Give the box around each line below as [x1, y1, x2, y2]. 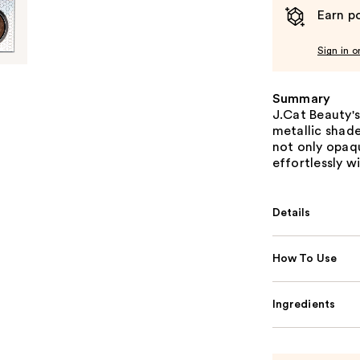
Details [272, 207, 311, 219]
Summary [272, 92, 331, 105]
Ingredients [272, 298, 336, 310]
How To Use [272, 252, 337, 264]
